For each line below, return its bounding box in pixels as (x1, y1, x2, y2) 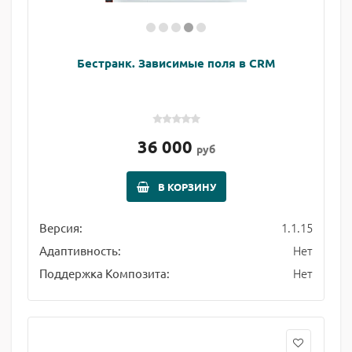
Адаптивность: (39, 243, 121, 258)
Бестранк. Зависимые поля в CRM (77, 55, 275, 71)
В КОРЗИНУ (157, 180, 216, 193)
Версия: (39, 220, 82, 235)
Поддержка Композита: (39, 266, 170, 280)
